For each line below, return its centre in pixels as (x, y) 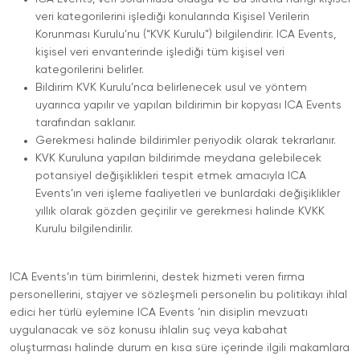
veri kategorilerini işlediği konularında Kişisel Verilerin (172, 17)
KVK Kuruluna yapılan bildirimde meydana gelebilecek (178, 158)
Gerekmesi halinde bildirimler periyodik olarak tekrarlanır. (186, 141)
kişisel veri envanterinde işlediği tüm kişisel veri (160, 52)
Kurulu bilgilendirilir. (84, 229)
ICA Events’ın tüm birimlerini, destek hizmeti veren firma (157, 277)
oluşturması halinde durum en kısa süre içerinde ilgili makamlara (180, 348)
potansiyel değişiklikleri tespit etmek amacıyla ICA (171, 176)
